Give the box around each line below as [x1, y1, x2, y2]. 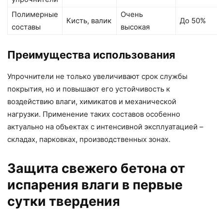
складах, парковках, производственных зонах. [7, 134, 170, 144]
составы [12, 22, 41, 31]
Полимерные [12, 9, 58, 19]
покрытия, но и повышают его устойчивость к [7, 84, 170, 93]
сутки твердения [7, 193, 120, 209]
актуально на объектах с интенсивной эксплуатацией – [7, 122, 203, 131]
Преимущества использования [7, 48, 175, 61]
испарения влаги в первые [7, 176, 183, 193]
